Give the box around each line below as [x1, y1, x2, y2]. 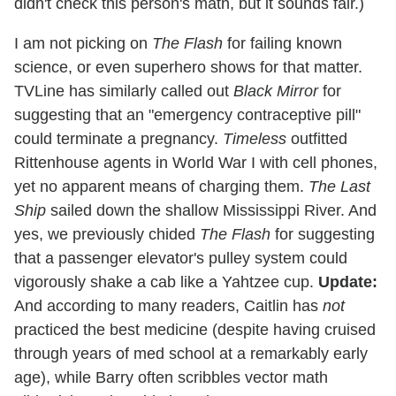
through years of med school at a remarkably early [14, 344, 368, 362]
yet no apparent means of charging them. [14, 177, 308, 195]
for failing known [223, 34, 342, 52]
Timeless [223, 129, 286, 148]
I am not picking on [14, 34, 152, 52]
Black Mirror [233, 81, 318, 100]
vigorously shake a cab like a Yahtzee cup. [14, 272, 318, 291]
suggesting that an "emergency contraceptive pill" [14, 105, 361, 124]
